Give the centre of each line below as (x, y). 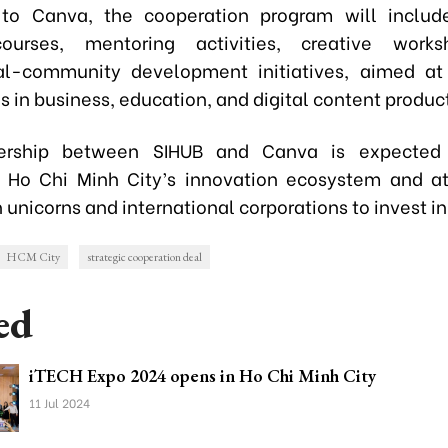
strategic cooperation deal (144, 257)
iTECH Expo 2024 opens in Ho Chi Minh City (202, 375)
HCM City (33, 257)
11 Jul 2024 (59, 402)
